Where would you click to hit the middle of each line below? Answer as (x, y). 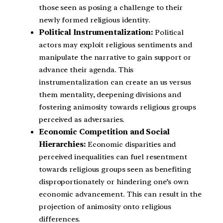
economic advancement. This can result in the (120, 194)
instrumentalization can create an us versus (115, 82)
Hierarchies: (62, 145)
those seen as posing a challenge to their (111, 8)
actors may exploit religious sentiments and (115, 45)
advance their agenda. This (86, 70)
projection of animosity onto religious (105, 207)
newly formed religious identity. (95, 20)
